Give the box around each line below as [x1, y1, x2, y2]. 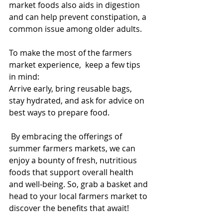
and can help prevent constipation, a [9, 11, 148, 23]
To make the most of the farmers [9, 47, 134, 59]
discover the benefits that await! [9, 203, 129, 214]
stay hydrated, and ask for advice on [9, 95, 146, 107]
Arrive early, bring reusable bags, [9, 83, 134, 95]
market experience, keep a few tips [9, 59, 142, 71]
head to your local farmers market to [9, 191, 149, 202]
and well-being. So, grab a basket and [9, 179, 150, 190]
